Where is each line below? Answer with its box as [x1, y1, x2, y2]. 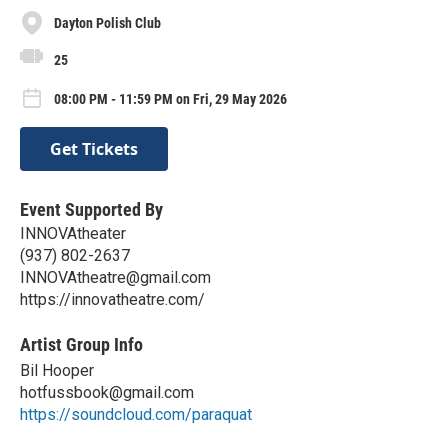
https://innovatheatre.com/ [20, 290, 205, 310]
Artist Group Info [20, 334, 143, 356]
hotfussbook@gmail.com [20, 383, 194, 403]
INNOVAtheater [20, 224, 126, 244]
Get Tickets [50, 138, 138, 161]
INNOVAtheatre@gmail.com [20, 268, 211, 288]
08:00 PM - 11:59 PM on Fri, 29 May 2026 [54, 91, 287, 108]
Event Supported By [20, 199, 163, 221]
